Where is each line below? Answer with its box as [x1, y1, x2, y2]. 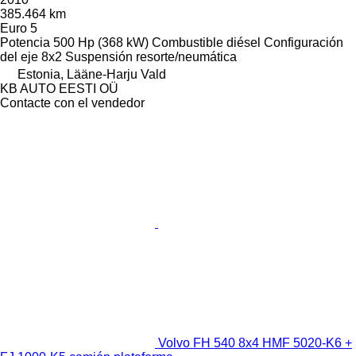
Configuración [264, 36, 343, 50]
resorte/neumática [136, 50, 237, 64]
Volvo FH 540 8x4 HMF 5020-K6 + [158, 336, 352, 350]
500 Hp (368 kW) [53, 36, 149, 50]
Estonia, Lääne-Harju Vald [17, 68, 166, 82]
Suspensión [65, 50, 133, 64]
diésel [226, 36, 261, 50]
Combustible [152, 36, 223, 50]
